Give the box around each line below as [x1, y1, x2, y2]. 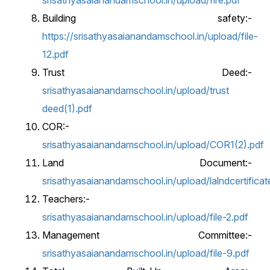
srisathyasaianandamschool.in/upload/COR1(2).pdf [42, 139, 264, 151]
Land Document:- [42, 157, 252, 169]
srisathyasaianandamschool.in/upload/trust [42, 84, 229, 96]
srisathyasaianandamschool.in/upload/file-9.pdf [42, 247, 250, 259]
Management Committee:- [42, 229, 252, 241]
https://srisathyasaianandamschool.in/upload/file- [42, 30, 258, 42]
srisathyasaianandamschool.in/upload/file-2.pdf [42, 211, 248, 223]
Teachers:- [42, 193, 90, 205]
